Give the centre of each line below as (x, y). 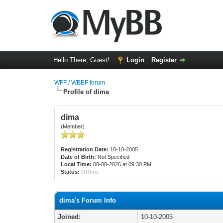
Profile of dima (86, 92)
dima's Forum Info (88, 200)
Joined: (69, 217)
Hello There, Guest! (82, 60)
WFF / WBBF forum (80, 83)
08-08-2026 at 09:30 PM (122, 164)
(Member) (73, 126)
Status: (70, 172)
